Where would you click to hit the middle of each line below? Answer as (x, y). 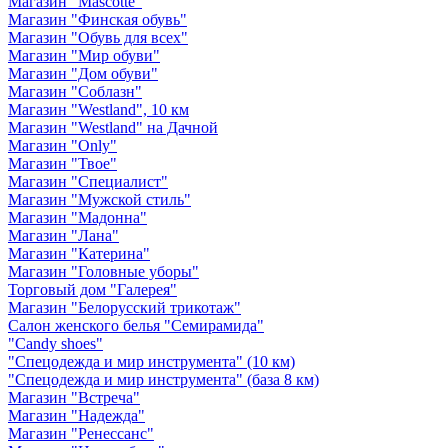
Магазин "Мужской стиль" (99, 199)
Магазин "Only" (62, 145)
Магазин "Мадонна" (77, 217)
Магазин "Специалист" (88, 181)
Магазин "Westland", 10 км (98, 109)
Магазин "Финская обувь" (97, 19)
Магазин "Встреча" (74, 397)
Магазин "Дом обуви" (83, 73)
